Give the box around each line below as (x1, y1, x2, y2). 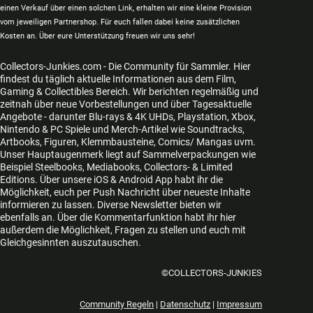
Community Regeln (80, 299, 154, 310)
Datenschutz (160, 299, 211, 310)
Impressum (217, 299, 263, 310)
